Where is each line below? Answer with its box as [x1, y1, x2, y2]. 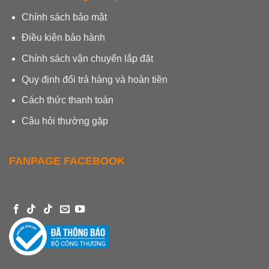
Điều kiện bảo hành [21, 32, 105, 43]
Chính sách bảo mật [21, 11, 107, 22]
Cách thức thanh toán [21, 95, 113, 106]
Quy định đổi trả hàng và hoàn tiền [21, 74, 168, 85]
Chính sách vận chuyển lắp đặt [21, 53, 153, 64]
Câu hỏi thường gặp [21, 115, 108, 126]
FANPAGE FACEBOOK [9, 154, 125, 167]
